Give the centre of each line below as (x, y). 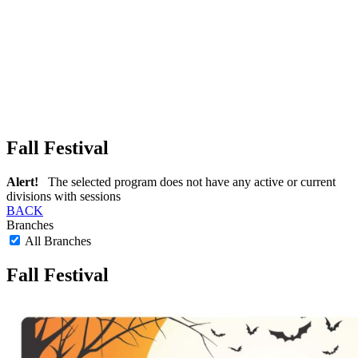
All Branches (57, 241)
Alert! (22, 181)
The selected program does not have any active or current (187, 181)
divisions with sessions (64, 196)
